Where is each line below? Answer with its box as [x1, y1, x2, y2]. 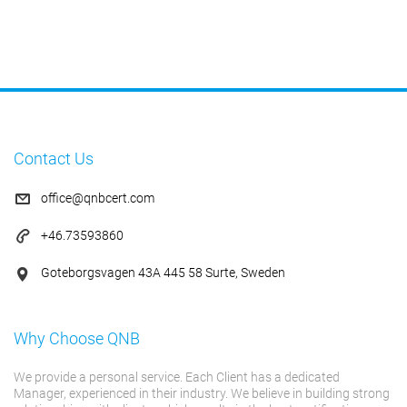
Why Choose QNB [14, 329, 140, 348]
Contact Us [14, 149, 94, 168]
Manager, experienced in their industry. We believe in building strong [14, 386, 390, 401]
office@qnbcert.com [41, 191, 154, 205]
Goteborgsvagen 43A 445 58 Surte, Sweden [41, 265, 285, 280]
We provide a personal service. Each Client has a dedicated [14, 370, 340, 384]
